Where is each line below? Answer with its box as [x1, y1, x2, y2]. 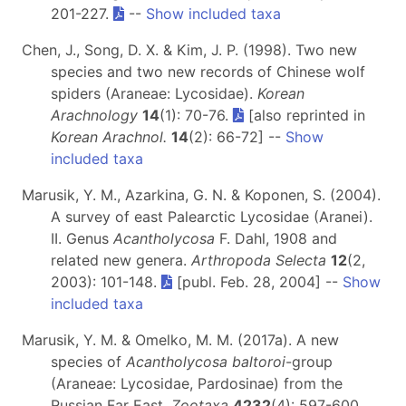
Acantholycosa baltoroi [126, 352, 285, 371]
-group [285, 352, 333, 371]
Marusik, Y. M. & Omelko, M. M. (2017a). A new [22, 330, 339, 349]
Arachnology [51, 105, 138, 124]
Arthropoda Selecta [191, 250, 326, 269]
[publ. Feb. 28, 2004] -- [172, 272, 343, 291]
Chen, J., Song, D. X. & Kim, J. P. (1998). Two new [22, 40, 357, 59]
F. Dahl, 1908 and [215, 228, 337, 247]
